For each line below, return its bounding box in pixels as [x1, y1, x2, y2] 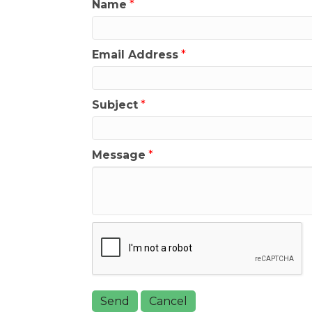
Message [92, 148, 146, 162]
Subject [92, 98, 138, 111]
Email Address [92, 48, 178, 61]
